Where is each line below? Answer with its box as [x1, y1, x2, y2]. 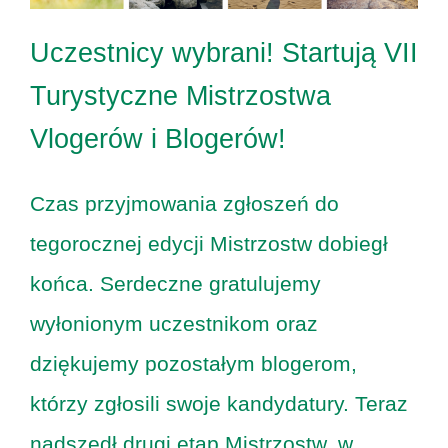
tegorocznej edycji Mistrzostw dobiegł [30, 232, 388, 256]
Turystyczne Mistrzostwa [30, 81, 331, 112]
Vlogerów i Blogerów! [30, 124, 286, 155]
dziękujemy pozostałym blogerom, [30, 352, 357, 376]
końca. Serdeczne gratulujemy [30, 272, 321, 296]
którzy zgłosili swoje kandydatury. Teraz [30, 392, 408, 416]
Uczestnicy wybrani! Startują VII [30, 38, 418, 69]
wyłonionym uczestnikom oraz [30, 312, 318, 336]
